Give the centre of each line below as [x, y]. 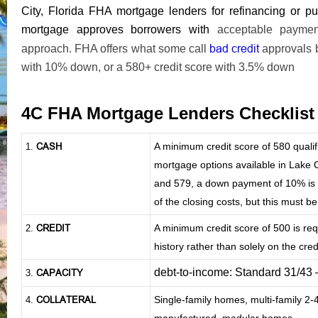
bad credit [236, 48]
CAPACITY [60, 272]
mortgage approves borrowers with [115, 29]
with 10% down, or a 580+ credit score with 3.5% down [158, 67]
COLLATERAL [65, 299]
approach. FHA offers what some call [116, 48]
